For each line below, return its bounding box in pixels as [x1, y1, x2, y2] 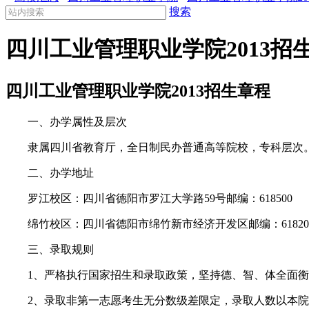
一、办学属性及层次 [6, 116, 127, 128]
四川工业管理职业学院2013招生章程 [6, 81, 270, 100]
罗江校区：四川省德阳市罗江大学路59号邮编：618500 [6, 192, 292, 205]
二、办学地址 [6, 167, 94, 179]
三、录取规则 [6, 243, 94, 256]
